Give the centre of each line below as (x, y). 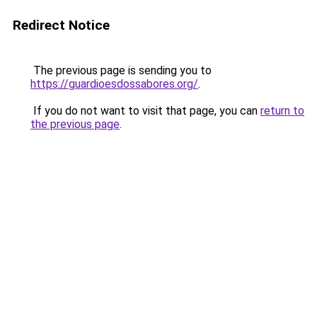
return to (282, 111)
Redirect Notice (61, 25)
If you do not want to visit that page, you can (145, 111)
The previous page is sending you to (121, 70)
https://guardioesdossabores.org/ (114, 84)
